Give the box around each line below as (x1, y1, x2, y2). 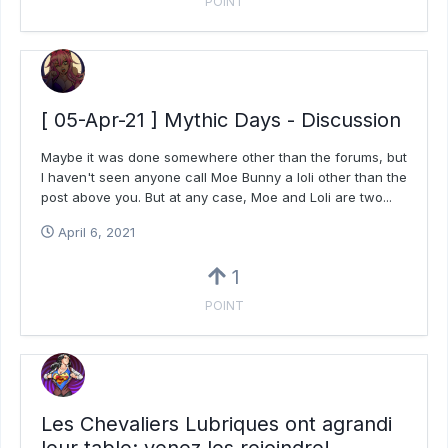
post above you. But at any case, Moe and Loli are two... (41, 188, 392, 205)
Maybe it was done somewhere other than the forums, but (41, 148, 407, 165)
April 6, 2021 (58, 223, 135, 240)
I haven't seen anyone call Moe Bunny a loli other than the (41, 168, 407, 185)
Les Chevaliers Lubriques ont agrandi (41, 411, 392, 436)
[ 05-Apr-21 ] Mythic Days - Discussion (41, 107, 401, 132)
